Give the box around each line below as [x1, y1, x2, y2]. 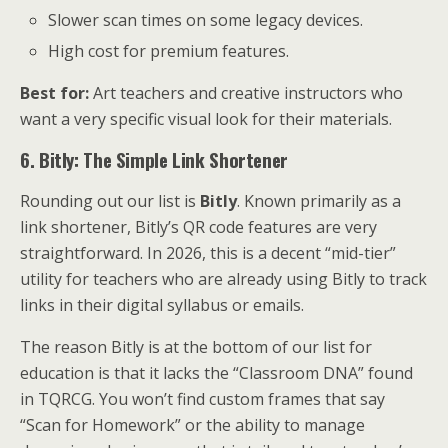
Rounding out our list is [20, 189, 200, 212]
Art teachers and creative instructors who [89, 81, 403, 104]
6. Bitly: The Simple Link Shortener [20, 145, 288, 173]
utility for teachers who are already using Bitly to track [20, 267, 427, 290]
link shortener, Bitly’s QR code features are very [20, 215, 377, 238]
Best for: [20, 81, 89, 104]
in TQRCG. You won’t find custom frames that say [20, 387, 385, 410]
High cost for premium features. [48, 39, 290, 62]
